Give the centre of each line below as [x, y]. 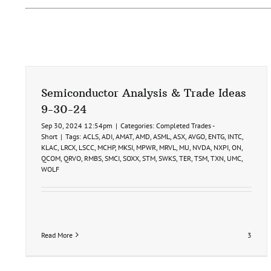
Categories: [138, 125]
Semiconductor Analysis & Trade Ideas [144, 93]
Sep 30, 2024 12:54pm [77, 125]
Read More [57, 235]
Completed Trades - [185, 125]
